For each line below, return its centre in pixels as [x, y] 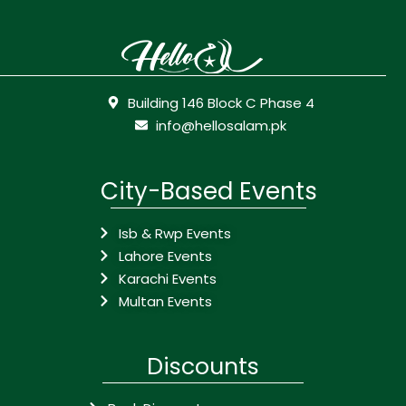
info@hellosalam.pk [221, 125]
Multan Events [165, 301]
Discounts [203, 366]
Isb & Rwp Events [174, 233]
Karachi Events [167, 278]
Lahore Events [165, 256]
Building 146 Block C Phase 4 [221, 102]
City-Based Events [208, 191]
